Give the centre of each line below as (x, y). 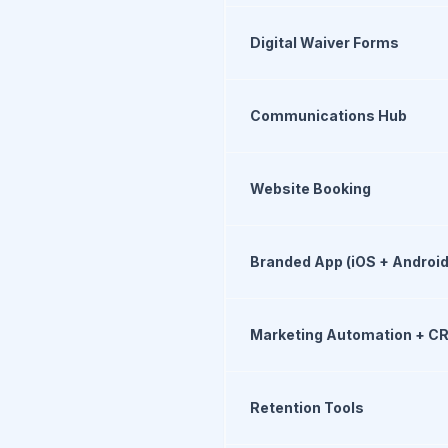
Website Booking (310, 188)
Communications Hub (328, 115)
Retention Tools (307, 407)
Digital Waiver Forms (324, 42)
